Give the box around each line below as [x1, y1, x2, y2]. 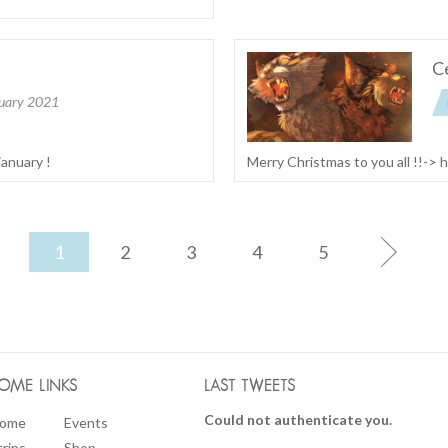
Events [64, 414, 108, 432]
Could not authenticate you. [204, 411, 392, 429]
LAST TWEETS [204, 378, 296, 395]
